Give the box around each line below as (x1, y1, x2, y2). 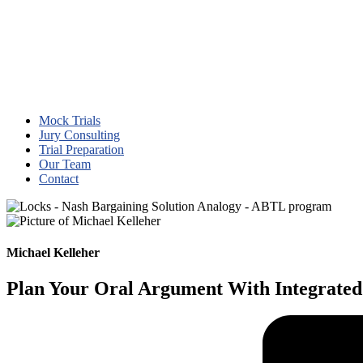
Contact (39, 172, 79, 186)
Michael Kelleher (6, 246, 100, 260)
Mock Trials (39, 113, 100, 127)
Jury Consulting (39, 128, 120, 142)
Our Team (39, 157, 91, 171)
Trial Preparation (39, 143, 124, 156)
